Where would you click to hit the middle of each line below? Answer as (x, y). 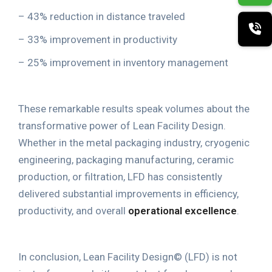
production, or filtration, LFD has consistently (120, 176)
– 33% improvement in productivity (98, 39)
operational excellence (182, 210)
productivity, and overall (73, 210)
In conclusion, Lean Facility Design (96, 257)
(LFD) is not (210, 257)
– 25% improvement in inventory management (123, 62)
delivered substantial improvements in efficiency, (128, 193)
